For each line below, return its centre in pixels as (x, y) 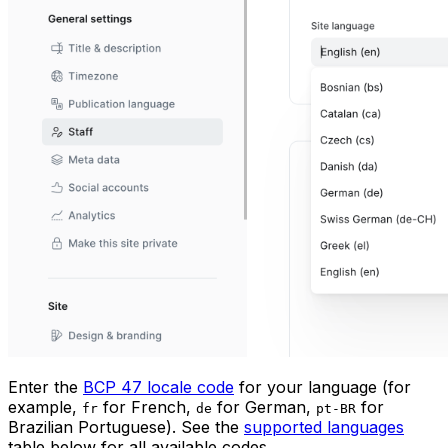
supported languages (324, 427)
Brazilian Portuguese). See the (126, 427)
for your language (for (322, 387)
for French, (147, 407)
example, (45, 407)
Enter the (45, 387)
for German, (264, 407)
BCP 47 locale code (158, 387)
